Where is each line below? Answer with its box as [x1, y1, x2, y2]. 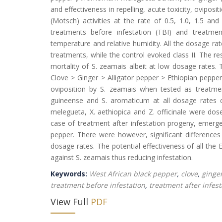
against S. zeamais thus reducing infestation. [51, 153, 193, 162]
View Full [51, 196, 88, 208]
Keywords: [51, 169, 89, 178]
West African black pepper [89, 169, 177, 178]
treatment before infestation [51, 180, 145, 190]
